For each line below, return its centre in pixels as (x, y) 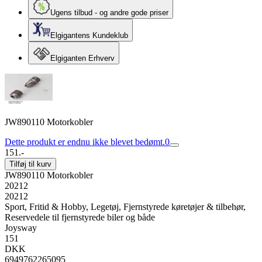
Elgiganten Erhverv (82, 58)
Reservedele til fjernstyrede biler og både (80, 217)
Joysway (21, 228)
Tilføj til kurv (30, 164)
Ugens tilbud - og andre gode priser (109, 13)
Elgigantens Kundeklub (89, 35)
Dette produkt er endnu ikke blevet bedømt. (85, 142)
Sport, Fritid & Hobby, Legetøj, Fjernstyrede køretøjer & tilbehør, (125, 207)
